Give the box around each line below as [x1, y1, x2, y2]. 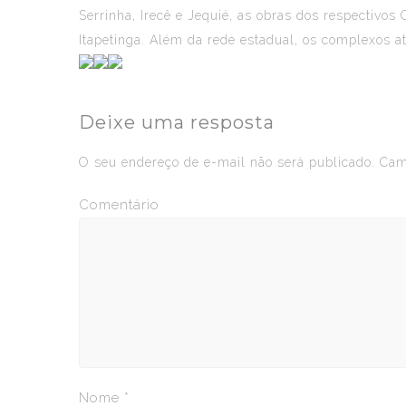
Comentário [79, 197, 159, 213]
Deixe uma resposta [79, 111, 275, 133]
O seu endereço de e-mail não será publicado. [79, 155, 375, 169]
